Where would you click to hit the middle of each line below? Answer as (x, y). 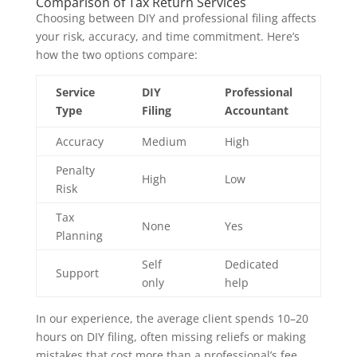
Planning (79, 236)
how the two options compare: (116, 55)
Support (77, 273)
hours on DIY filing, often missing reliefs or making (171, 337)
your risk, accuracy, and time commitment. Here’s (167, 37)
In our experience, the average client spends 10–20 (172, 319)
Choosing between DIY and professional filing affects (176, 18)
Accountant (256, 111)
